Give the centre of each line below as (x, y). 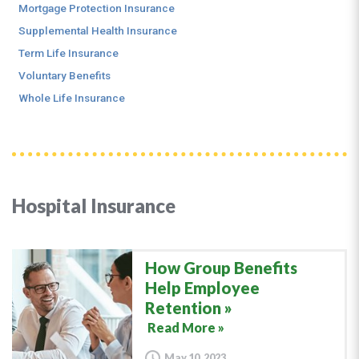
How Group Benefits (221, 268)
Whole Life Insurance (72, 98)
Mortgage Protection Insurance (97, 8)
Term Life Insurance (69, 53)
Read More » (186, 327)
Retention (183, 308)
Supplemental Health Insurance (98, 30)
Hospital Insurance (94, 206)
